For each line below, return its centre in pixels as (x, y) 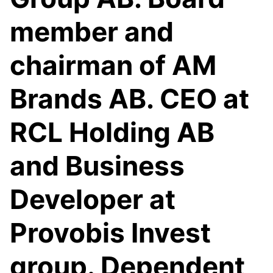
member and (92, 32)
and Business (97, 166)
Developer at (93, 199)
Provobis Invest (110, 233)
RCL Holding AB (112, 132)
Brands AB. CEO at (129, 99)
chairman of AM (113, 65)
